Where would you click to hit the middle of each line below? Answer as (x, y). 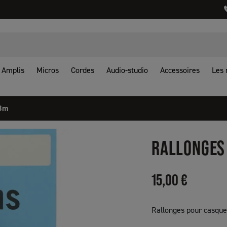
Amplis (13, 70)
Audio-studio (127, 70)
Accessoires (180, 70)
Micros (48, 70)
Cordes (83, 70)
